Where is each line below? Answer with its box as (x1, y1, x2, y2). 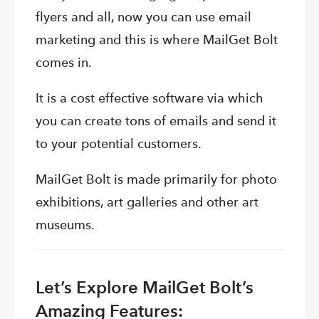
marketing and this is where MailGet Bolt (36, 32, 278, 48)
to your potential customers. (36, 136, 202, 152)
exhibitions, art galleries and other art (36, 194, 258, 210)
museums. (36, 217, 95, 233)
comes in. (36, 55, 92, 70)
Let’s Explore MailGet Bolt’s (36, 277, 253, 298)
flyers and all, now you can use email (36, 9, 251, 25)
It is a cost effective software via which (36, 90, 263, 106)
